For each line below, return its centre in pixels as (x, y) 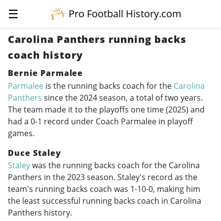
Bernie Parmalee (46, 73)
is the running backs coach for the (109, 86)
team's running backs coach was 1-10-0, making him (104, 189)
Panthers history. (40, 213)
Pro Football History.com (125, 14)
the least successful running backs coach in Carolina (105, 201)
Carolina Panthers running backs (97, 39)
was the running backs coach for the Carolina (115, 166)
